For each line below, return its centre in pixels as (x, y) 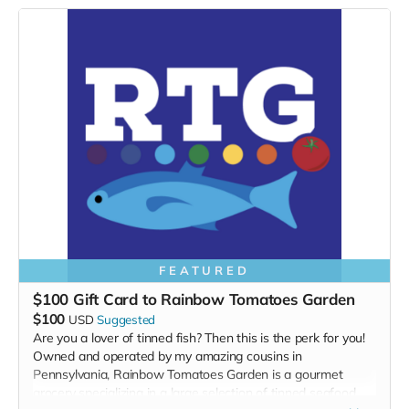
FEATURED (204, 270)
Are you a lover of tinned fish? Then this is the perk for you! (199, 337)
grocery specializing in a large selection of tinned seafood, (196, 392)
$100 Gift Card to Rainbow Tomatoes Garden (194, 299)
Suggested (126, 319)
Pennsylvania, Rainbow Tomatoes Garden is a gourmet (188, 374)
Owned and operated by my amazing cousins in (168, 356)
